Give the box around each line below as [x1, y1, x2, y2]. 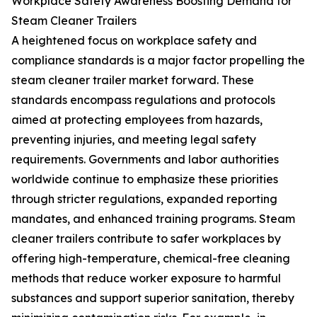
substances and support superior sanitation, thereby [11, 291, 294, 306]
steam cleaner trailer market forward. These [11, 73, 254, 88]
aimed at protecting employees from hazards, [11, 113, 263, 127]
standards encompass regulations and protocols [11, 93, 275, 108]
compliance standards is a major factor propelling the [11, 53, 305, 68]
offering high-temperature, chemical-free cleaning [11, 251, 290, 266]
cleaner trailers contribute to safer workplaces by [11, 231, 281, 246]
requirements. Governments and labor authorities [11, 152, 279, 167]
